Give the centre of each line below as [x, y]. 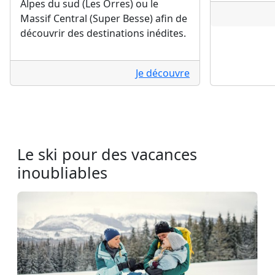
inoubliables [62, 172]
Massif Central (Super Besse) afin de [104, 18]
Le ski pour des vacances [107, 154]
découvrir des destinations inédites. [103, 33]
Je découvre [163, 73]
